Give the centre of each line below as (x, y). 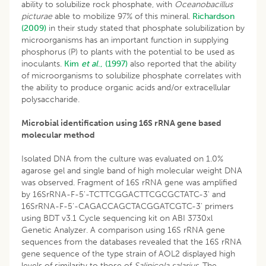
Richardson (213, 16)
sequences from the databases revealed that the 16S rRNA (132, 242)
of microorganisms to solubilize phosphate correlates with (131, 75)
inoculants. (43, 64)
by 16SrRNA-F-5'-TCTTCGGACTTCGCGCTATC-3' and (123, 194)
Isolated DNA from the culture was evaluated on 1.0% (122, 159)
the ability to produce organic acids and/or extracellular (126, 87)
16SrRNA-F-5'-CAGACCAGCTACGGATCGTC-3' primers (127, 206)
